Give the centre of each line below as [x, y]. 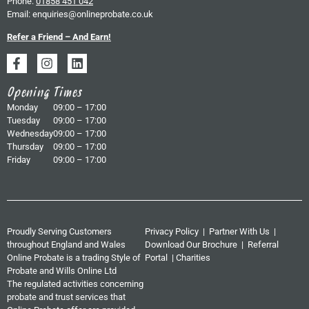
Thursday [25, 146]
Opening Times [44, 94]
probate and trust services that [66, 297]
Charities [193, 258]
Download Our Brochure [191, 245]
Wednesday [30, 133]
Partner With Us [239, 232]
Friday [19, 159]
